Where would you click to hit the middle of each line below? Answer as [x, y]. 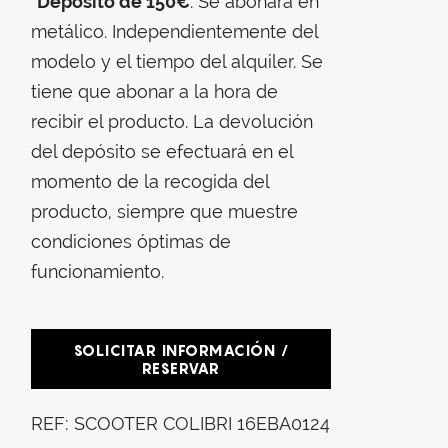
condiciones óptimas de [131, 241]
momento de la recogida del [150, 181]
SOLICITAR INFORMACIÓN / [181, 350]
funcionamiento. [97, 271]
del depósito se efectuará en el [162, 151]
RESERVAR [181, 368]
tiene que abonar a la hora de [154, 91]
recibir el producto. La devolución [172, 121]
